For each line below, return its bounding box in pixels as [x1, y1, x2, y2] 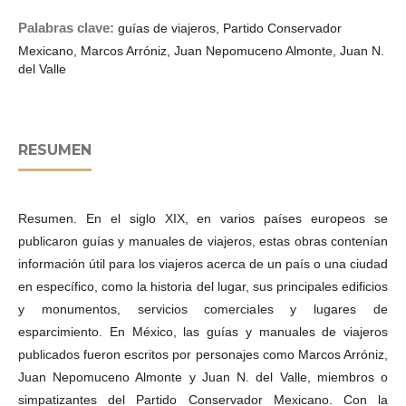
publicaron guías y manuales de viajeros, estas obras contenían [18, 233, 388, 248]
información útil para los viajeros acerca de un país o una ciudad [18, 256, 388, 271]
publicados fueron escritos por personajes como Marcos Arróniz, [18, 346, 388, 362]
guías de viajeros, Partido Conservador [118, 20, 342, 35]
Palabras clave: [18, 19, 118, 35]
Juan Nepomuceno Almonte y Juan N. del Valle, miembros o [18, 369, 388, 384]
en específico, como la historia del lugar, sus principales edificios [18, 278, 388, 294]
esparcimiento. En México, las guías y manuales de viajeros [18, 324, 388, 339]
